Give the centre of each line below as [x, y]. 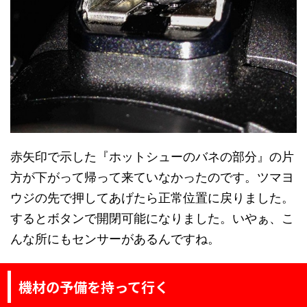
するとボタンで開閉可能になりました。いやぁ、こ [152, 219]
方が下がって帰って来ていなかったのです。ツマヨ [152, 177]
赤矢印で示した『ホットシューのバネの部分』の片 [152, 157]
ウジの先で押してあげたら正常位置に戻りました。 [152, 198]
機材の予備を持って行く [94, 287]
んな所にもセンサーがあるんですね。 [115, 239]
